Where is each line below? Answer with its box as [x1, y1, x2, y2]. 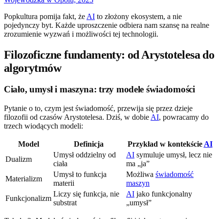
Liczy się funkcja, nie [53, 190, 119, 198]
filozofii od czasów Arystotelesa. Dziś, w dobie [4, 113, 151, 122]
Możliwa [126, 170, 155, 179]
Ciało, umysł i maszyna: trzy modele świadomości [4, 84, 195, 95]
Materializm [5, 175, 42, 183]
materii [53, 179, 74, 188]
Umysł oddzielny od [53, 151, 116, 159]
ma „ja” [126, 159, 150, 168]
